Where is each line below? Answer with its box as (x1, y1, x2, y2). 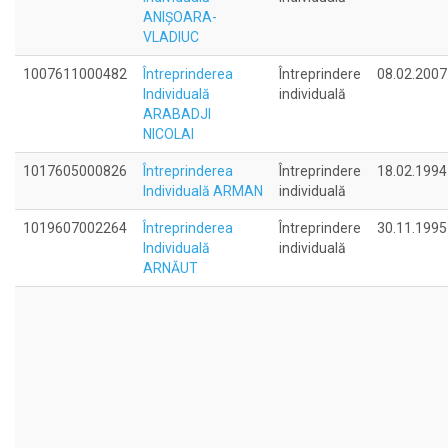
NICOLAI (143, 126, 194, 142)
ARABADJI (143, 106, 211, 122)
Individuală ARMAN (143, 183, 263, 199)
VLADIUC (143, 29, 199, 45)
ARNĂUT (143, 260, 198, 276)
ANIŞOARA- (143, 9, 217, 25)
